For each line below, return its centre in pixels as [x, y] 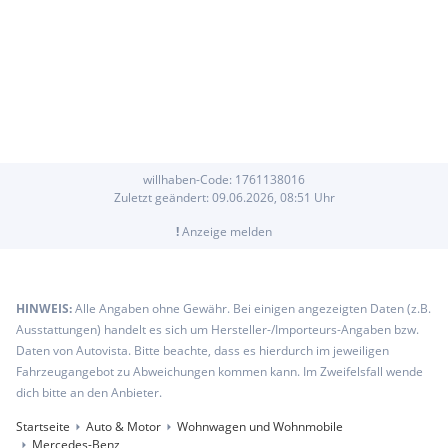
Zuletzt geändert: [162, 197]
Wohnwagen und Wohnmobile [260, 426]
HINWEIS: [45, 308]
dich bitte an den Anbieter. [89, 392]
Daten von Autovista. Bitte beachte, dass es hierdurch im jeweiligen [202, 350]
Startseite [43, 426]
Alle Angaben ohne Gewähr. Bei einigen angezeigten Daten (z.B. [253, 308]
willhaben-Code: [189, 179]
